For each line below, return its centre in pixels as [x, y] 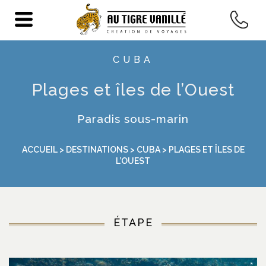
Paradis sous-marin [133, 119]
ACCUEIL [39, 150]
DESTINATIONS [97, 150]
